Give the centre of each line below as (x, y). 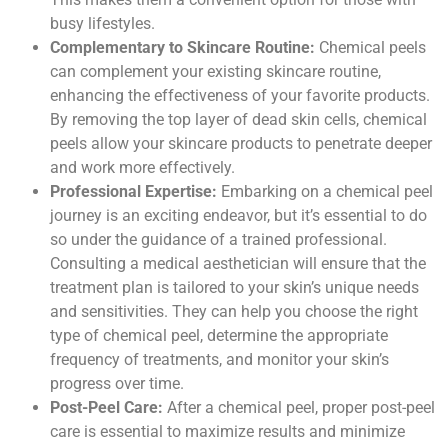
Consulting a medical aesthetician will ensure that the (238, 263)
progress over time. (117, 383)
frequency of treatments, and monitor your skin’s (219, 359)
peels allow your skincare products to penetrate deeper (241, 143)
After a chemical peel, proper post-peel (299, 407)
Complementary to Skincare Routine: (182, 47)
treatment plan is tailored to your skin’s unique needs (234, 287)
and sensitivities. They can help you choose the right (234, 311)
